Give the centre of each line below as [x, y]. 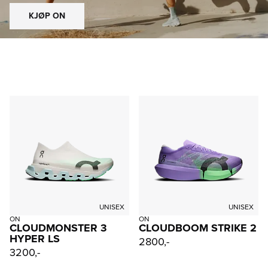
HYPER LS [35, 239]
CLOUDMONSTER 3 [58, 228]
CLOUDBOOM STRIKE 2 [198, 228]
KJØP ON [47, 16]
